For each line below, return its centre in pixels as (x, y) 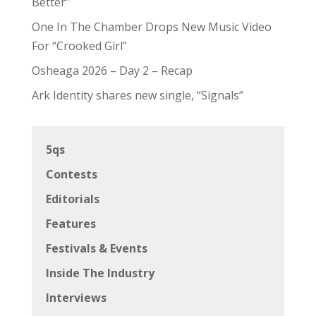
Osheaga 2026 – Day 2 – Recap (112, 70)
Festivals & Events (96, 248)
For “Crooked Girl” (79, 45)
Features (71, 223)
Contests (71, 174)
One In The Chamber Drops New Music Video (151, 26)
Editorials (72, 199)
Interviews (76, 297)
